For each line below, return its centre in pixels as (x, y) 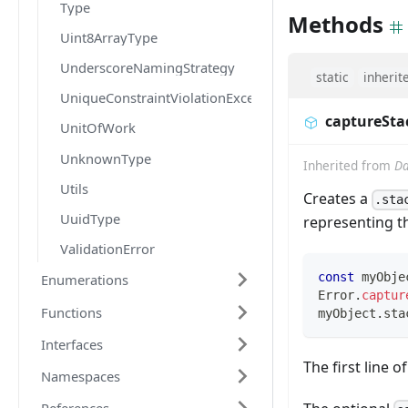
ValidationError (107, 249)
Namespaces (81, 376)
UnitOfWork (98, 128)
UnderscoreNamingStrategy (148, 68)
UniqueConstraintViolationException (173, 98)
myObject (347, 313)
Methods (336, 25)
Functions (71, 312)
